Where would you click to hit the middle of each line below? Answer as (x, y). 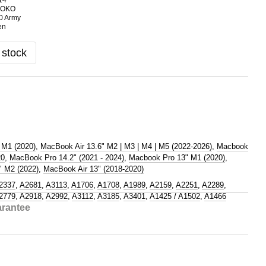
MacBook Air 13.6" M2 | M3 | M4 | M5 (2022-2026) (126, 146)
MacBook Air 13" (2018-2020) (94, 169)
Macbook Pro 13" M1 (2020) (177, 158)
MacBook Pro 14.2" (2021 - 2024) (67, 158)
